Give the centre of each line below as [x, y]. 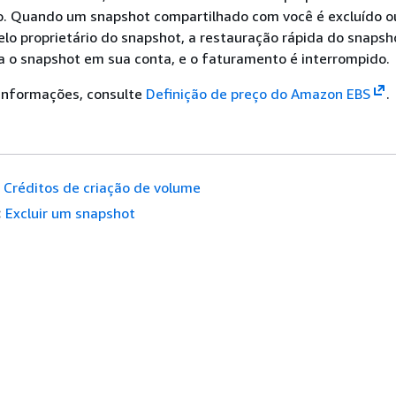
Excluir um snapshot [70, 213]
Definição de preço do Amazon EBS [258, 94]
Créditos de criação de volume [102, 187]
